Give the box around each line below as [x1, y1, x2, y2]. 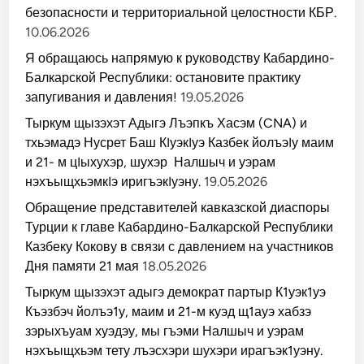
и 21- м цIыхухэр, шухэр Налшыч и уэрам [25, 154, 276, 170]
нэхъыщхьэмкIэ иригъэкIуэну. [25, 174, 201, 189]
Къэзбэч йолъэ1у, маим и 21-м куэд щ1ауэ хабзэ [25, 304, 312, 319]
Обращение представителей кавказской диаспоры [25, 200, 331, 215]
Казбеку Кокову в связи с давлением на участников [25, 239, 335, 254]
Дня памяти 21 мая [25, 258, 140, 274]
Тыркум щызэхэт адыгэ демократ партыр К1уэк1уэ [25, 284, 327, 300]
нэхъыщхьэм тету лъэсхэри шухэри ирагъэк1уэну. [25, 343, 323, 358]
